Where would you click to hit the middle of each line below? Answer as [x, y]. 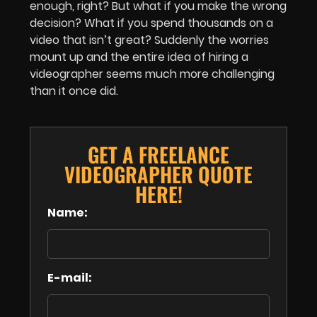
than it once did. [74, 91]
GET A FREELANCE [158, 154]
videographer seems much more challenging [152, 74]
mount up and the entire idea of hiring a [139, 57]
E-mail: [70, 278]
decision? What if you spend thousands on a [151, 23]
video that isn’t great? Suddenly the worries [149, 40]
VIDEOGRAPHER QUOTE [158, 174]
